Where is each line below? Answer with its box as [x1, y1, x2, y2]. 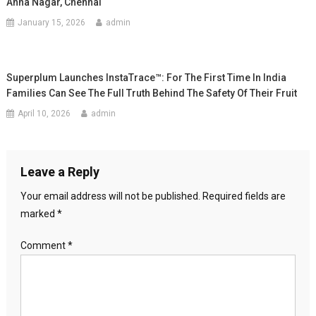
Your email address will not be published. [20, 190, 200, 202]
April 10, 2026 [18, 109, 71, 119]
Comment [20, 240, 68, 251]
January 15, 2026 [18, 18, 86, 28]
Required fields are [202, 190, 286, 202]
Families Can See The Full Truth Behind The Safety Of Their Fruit [6, 87, 298, 99]
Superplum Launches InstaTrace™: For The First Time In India [6, 72, 287, 83]
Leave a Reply [20, 164, 99, 179]
